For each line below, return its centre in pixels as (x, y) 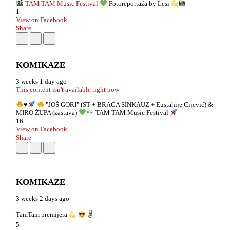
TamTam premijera (42, 215)
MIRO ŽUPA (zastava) (47, 112)
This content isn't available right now (68, 89)
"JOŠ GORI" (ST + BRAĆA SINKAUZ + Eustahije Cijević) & (129, 104)
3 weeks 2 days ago (43, 199)
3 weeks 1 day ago (41, 81)
